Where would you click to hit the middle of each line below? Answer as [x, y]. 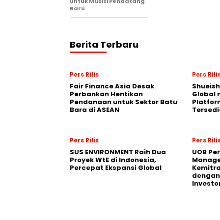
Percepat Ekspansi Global [116, 168]
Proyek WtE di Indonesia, [113, 160]
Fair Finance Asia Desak [112, 86]
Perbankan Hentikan [106, 94]
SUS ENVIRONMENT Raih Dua [118, 152]
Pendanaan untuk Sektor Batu [124, 102]
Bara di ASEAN [95, 110]
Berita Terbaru [104, 44]
